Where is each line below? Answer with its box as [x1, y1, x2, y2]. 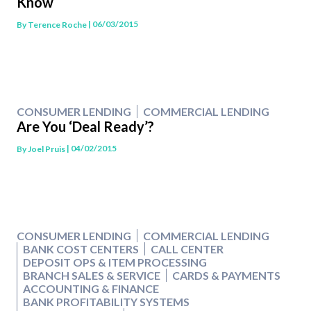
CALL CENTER [151, 242, 224, 256]
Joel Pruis [28, 143, 65, 154]
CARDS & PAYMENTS [172, 269, 280, 283]
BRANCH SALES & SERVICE [23, 269, 160, 283]
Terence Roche [28, 19, 87, 30]
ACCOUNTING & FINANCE [23, 282, 159, 296]
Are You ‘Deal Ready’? [17, 118, 154, 135]
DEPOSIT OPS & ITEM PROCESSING [23, 255, 207, 269]
